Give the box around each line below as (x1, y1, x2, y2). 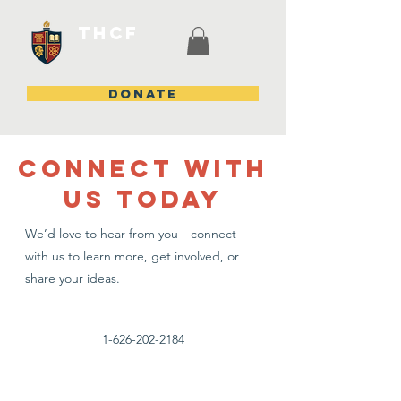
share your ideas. (25, 270, 120, 287)
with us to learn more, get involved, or (25, 248, 239, 265)
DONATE (107, 85, 178, 103)
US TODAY (64, 183, 223, 215)
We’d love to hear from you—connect (25, 226, 236, 243)
